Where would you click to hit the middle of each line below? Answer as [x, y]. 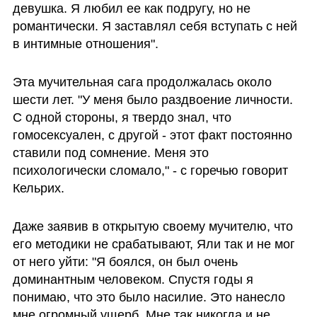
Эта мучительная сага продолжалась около [142, 82]
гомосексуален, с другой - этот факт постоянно [152, 135]
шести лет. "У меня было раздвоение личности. [152, 99]
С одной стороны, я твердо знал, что [122, 117]
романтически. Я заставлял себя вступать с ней [155, 27]
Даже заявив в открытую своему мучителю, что [152, 226]
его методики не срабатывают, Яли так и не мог [154, 244]
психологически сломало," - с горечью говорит [150, 170]
